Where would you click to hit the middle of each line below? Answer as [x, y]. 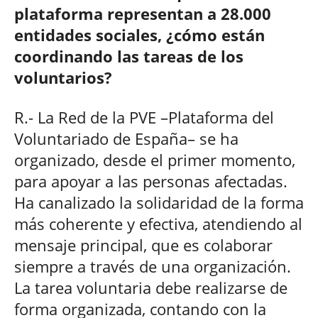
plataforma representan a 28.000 [143, 13]
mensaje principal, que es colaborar [143, 245]
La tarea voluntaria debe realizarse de [151, 287]
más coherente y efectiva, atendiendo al [158, 223]
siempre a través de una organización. [153, 266]
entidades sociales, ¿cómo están [139, 34]
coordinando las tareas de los [129, 56]
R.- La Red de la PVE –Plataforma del [144, 117]
